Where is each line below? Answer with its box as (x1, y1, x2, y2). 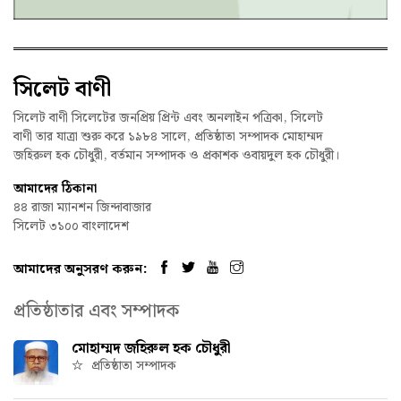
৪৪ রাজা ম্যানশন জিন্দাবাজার (13, 198, 151, 218)
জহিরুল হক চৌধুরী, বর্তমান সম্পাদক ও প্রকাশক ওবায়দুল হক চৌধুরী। (13, 145, 340, 166)
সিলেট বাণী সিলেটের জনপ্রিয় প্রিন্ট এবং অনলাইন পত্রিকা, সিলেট (13, 107, 323, 128)
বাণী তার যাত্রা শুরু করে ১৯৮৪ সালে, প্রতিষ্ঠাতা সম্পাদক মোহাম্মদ (13, 126, 323, 147)
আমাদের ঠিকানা (13, 179, 97, 200)
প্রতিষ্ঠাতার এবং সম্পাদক (13, 297, 179, 327)
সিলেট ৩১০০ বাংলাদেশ (13, 217, 129, 237)
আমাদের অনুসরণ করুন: (13, 259, 147, 281)
